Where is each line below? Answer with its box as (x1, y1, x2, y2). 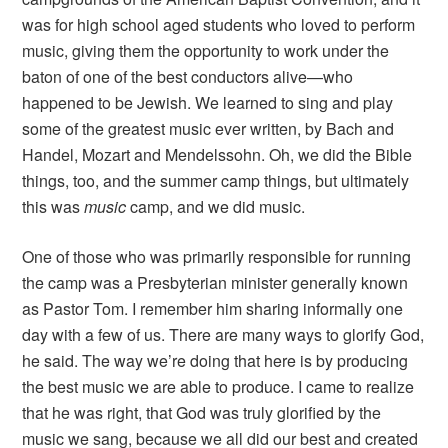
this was (22, 195, 85, 219)
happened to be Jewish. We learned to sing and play (22, 91, 394, 115)
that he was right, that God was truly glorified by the (22, 401, 382, 425)
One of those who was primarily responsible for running (22, 245, 412, 269)
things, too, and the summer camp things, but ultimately (22, 169, 410, 193)
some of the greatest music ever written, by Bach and (22, 117, 395, 141)
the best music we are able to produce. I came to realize (22, 375, 415, 399)
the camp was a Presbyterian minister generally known (22, 271, 409, 295)
